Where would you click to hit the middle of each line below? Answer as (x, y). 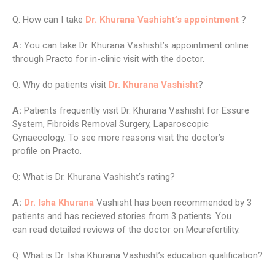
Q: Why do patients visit (60, 85)
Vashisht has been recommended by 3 (173, 203)
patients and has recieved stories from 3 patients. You (122, 216)
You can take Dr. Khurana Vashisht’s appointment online (136, 46)
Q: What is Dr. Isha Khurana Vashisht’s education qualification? (137, 256)
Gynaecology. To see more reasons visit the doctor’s (118, 138)
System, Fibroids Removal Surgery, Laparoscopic (110, 124)
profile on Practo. (47, 151)
